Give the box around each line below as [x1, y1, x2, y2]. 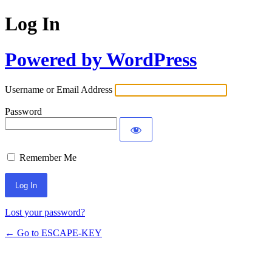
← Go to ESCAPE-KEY [5, 228, 102, 239]
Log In [5, 13, 60, 35]
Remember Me [19, 152, 76, 163]
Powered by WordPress [5, 48, 197, 70]
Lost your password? [5, 207, 85, 218]
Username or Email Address [5, 84, 112, 95]
